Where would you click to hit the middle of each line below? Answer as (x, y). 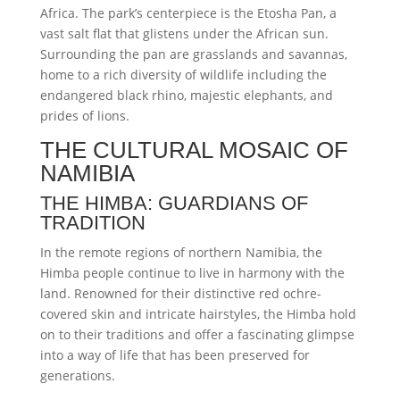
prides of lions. (84, 116)
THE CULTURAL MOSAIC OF (194, 150)
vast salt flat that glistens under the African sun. (184, 33)
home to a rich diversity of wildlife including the (183, 75)
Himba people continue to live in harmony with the (192, 273)
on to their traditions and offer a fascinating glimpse (197, 334)
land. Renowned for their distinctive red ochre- (180, 293)
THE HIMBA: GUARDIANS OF (174, 203)
